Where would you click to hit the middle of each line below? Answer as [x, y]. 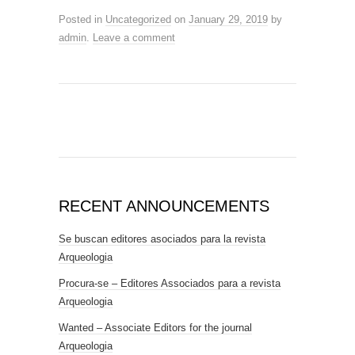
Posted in [82, 19]
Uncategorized [138, 19]
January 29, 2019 [228, 19]
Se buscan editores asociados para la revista [162, 239]
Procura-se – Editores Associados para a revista [170, 283]
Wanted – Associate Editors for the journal [155, 328]
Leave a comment [134, 38]
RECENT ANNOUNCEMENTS [164, 206]
